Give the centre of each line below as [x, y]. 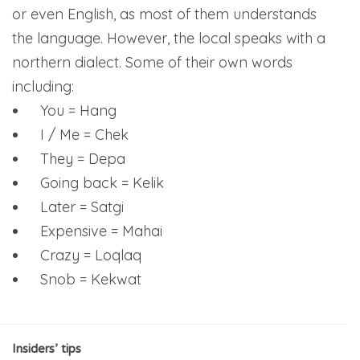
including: [43, 86]
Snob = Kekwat [91, 279]
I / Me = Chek [84, 134]
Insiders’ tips [47, 348]
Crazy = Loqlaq [91, 255]
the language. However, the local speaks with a [169, 38]
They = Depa [83, 158]
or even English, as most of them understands [164, 14]
